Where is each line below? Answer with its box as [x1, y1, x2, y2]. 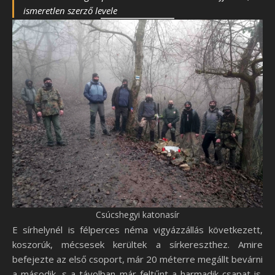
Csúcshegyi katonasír [96, 209, 179, 221]
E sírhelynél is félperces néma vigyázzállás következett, [12, 223, 263, 236]
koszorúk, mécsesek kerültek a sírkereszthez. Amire [12, 238, 263, 251]
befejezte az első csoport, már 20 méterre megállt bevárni [12, 253, 263, 266]
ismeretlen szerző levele [23, 4, 117, 17]
